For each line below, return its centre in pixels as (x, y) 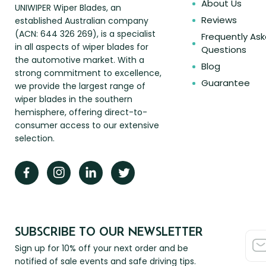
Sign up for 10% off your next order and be (102, 248)
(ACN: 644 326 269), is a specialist (85, 34)
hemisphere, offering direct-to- (81, 112)
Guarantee (225, 83)
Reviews (219, 20)
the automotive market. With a (80, 60)
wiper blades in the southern (74, 99)
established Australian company (82, 20)
